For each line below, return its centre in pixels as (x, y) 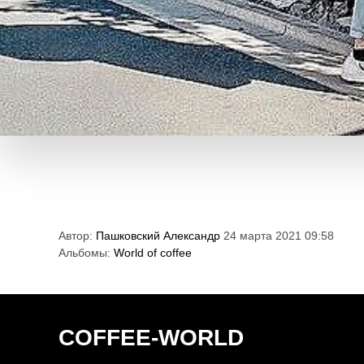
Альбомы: (86, 253)
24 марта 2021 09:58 (277, 236)
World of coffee (153, 253)
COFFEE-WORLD (151, 338)
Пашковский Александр (158, 236)
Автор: (77, 236)
